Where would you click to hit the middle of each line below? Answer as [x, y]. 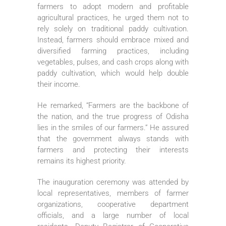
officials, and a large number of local [113, 215]
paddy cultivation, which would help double [113, 73]
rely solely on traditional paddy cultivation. [113, 29]
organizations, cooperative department [113, 204]
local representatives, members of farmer [113, 193]
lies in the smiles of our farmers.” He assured [113, 127]
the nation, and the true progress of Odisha [113, 116]
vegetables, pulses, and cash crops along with [113, 62]
